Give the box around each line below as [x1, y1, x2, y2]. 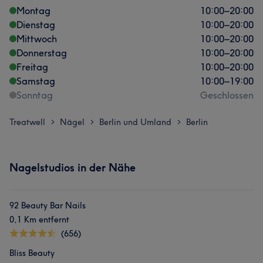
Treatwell [9, 117, 45, 127]
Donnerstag [16, 47, 67, 59]
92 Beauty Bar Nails [9, 200, 86, 211]
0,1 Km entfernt [9, 214, 69, 225]
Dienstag [16, 19, 55, 31]
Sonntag [16, 89, 53, 101]
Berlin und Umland [99, 117, 171, 127]
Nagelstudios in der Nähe [9, 161, 136, 174]
